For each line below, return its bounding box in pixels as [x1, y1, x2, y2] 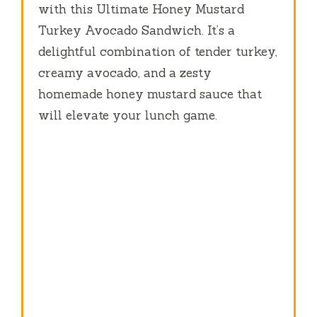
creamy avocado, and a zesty [38, 64, 212, 81]
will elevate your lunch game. [38, 107, 218, 123]
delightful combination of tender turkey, [38, 43, 278, 59]
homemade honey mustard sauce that [38, 86, 263, 102]
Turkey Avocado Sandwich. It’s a [38, 22, 236, 38]
